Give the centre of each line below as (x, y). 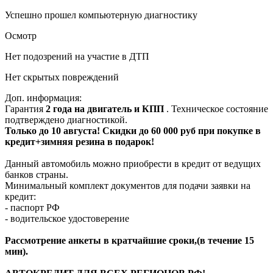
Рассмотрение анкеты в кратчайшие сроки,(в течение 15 (129, 240)
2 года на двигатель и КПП (106, 108)
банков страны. (37, 174)
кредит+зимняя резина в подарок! (80, 141)
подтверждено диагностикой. (66, 119)
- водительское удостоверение (67, 218)
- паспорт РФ (32, 207)
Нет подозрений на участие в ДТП (77, 56)
